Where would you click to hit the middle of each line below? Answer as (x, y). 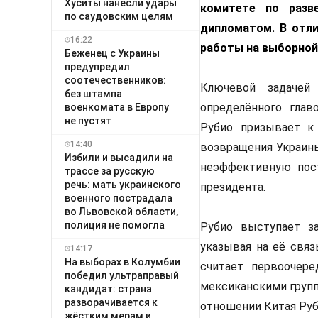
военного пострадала (119, 198)
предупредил (97, 66)
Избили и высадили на (119, 157)
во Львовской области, (121, 211)
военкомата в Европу (117, 107)
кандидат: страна (108, 289)
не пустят (88, 120)
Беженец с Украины (112, 53)
